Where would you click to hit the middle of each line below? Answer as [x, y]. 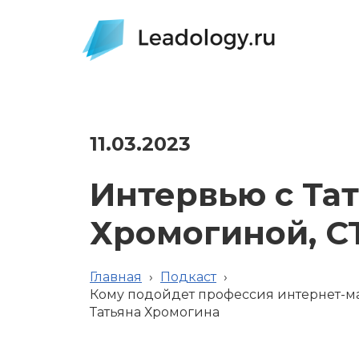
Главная [116, 277]
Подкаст [188, 277]
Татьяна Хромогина [155, 312]
